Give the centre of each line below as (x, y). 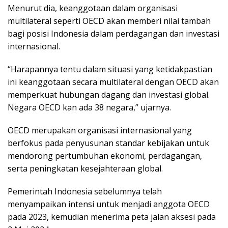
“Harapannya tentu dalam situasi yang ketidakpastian (110, 69)
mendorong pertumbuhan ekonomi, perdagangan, (105, 156)
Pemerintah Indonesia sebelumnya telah (85, 191)
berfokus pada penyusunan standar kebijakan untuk (108, 143)
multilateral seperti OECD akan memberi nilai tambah (109, 21)
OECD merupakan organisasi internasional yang (100, 130)
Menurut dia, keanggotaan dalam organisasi (93, 8)
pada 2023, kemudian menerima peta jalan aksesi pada (112, 217)
